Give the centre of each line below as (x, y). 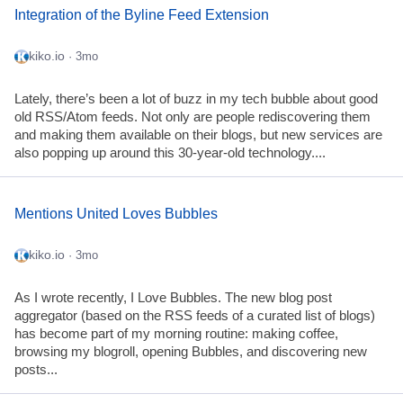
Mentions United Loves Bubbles (116, 213)
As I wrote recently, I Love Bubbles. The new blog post (173, 297)
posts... (36, 369)
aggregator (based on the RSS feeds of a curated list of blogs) (195, 315)
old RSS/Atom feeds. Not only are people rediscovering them (193, 117)
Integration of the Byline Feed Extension (142, 14)
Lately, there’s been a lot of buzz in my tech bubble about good (196, 99)
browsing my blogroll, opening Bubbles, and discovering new (191, 351)
